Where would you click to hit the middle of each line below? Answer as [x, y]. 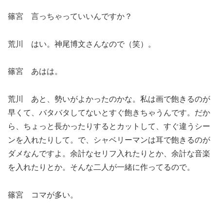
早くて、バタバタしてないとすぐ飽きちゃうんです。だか [109, 113]
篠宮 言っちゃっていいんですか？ [70, 16]
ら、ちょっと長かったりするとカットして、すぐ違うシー [109, 127]
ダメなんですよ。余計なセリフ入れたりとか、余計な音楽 [109, 154]
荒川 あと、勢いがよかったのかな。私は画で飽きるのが [109, 99]
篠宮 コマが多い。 [43, 195]
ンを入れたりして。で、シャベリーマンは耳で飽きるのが [109, 140]
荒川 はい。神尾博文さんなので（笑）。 [82, 44]
